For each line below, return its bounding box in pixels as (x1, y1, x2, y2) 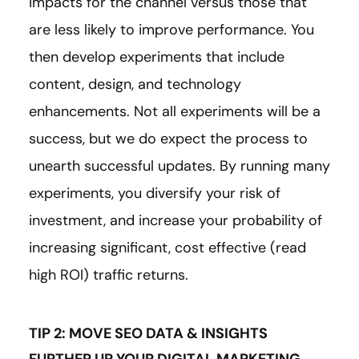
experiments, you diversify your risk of (29, 184, 280, 204)
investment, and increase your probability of (29, 211, 322, 231)
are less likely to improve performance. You (29, 20, 314, 40)
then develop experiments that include (29, 47, 284, 67)
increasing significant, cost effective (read (29, 238, 306, 258)
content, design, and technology (29, 75, 241, 95)
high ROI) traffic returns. (29, 265, 188, 285)
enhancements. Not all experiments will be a (29, 102, 321, 122)
